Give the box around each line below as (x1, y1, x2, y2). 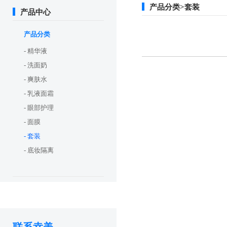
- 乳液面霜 (23, 90, 54, 97)
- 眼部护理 (23, 104, 54, 111)
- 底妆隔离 (23, 146, 54, 154)
